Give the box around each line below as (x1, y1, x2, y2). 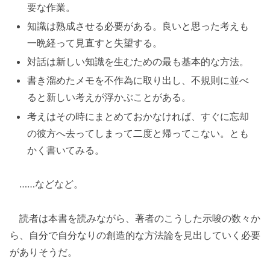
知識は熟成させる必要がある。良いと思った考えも (27, 20, 250, 33)
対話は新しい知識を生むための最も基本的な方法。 (27, 55, 250, 68)
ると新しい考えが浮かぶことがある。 (27, 91, 192, 104)
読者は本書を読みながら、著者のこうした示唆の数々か (10, 212, 260, 225)
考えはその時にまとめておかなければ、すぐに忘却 (27, 110, 250, 122)
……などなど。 (10, 178, 83, 190)
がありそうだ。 (10, 246, 77, 259)
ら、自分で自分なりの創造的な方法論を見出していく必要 (10, 229, 260, 242)
